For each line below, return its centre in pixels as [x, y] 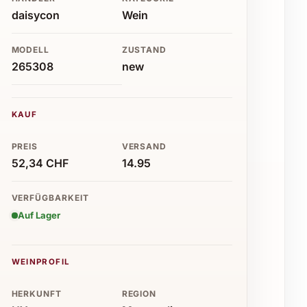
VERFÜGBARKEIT [50, 197]
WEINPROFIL [41, 261]
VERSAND [144, 146]
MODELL [30, 49]
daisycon [35, 15]
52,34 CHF [40, 163]
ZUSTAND [144, 49]
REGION [139, 293]
